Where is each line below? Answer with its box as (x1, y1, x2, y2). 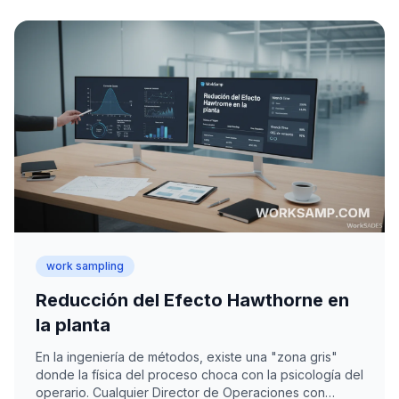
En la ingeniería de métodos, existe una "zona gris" (36, 348, 338, 364)
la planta (36, 313, 110, 336)
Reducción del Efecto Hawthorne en (36, 289, 349, 311)
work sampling (46, 258, 124, 273)
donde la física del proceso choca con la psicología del (36, 366, 363, 382)
